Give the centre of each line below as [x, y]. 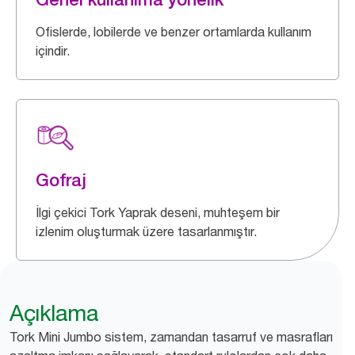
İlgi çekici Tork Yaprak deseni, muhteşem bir [158, 212]
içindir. [53, 51]
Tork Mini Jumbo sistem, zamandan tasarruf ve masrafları [171, 337]
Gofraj [61, 180]
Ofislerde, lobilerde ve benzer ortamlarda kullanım [174, 32]
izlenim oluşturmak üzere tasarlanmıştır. [146, 231]
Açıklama [54, 313]
